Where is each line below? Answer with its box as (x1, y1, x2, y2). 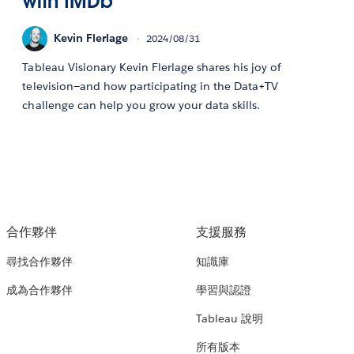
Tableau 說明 (195, 311, 263, 326)
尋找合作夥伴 (6, 254, 73, 269)
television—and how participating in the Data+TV (22, 78, 279, 93)
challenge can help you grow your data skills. (22, 97, 261, 112)
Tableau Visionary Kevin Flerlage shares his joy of (22, 59, 282, 74)
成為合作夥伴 (6, 283, 73, 298)
